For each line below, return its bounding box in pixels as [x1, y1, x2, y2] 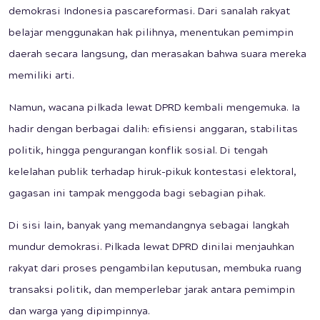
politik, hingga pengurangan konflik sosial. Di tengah [9, 145, 268, 157]
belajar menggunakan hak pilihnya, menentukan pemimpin [9, 27, 294, 39]
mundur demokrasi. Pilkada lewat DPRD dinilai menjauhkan [9, 241, 294, 254]
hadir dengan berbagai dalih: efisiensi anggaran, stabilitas [9, 124, 298, 136]
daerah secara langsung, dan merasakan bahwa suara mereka [9, 49, 306, 61]
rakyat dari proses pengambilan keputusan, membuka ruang [9, 263, 301, 275]
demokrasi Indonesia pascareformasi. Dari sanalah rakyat [9, 6, 290, 18]
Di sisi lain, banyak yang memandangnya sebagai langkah [9, 220, 289, 232]
